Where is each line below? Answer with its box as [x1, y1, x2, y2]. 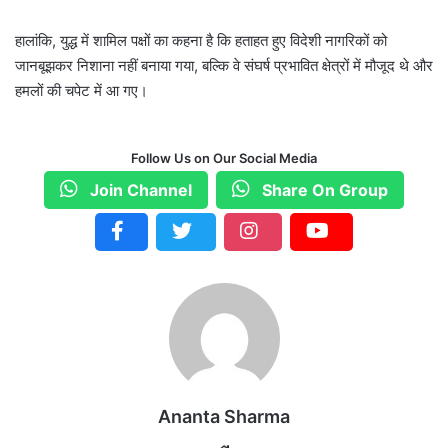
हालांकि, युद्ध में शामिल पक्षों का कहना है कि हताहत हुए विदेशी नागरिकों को [15, 31, 387, 51]
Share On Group [258, 180, 388, 201]
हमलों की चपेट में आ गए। [15, 81, 148, 101]
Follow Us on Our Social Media [131, 150, 317, 167]
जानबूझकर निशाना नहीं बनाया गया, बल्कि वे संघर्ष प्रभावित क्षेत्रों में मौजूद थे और [15, 56, 433, 76]
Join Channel [86, 180, 192, 201]
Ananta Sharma [158, 406, 290, 428]
